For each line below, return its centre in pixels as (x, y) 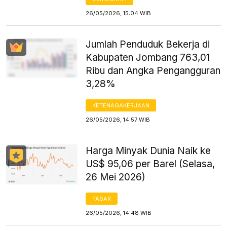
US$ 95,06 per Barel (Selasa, (150, 164)
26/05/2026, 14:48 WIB (119, 213)
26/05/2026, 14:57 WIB (118, 119)
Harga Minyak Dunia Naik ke (148, 150)
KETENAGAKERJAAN (121, 105)
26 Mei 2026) (116, 177)
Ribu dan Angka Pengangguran (153, 70)
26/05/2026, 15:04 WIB (119, 13)
